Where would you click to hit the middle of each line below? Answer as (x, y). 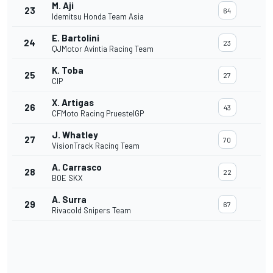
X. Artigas (73, 103)
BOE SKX (67, 178)
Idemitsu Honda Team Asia (98, 17)
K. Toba (68, 70)
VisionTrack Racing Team (96, 146)
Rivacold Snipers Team (91, 211)
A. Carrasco (77, 167)
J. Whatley (75, 135)
